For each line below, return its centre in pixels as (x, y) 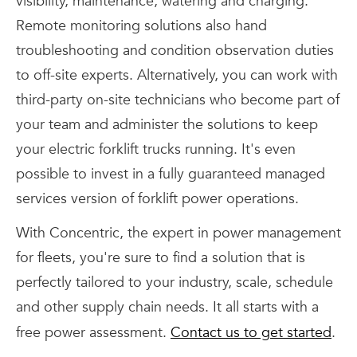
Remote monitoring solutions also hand (141, 25)
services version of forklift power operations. (157, 198)
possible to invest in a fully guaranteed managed (171, 174)
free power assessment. (93, 332)
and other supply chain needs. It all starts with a (167, 307)
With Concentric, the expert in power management (178, 233)
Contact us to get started (251, 332)
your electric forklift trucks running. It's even (156, 149)
